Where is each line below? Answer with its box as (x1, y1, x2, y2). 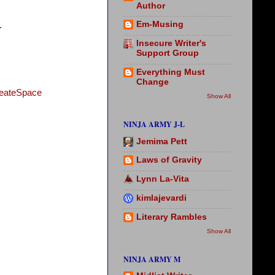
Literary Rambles (136, 212, 207, 222)
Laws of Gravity (136, 155, 202, 165)
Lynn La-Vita (136, 174, 189, 184)
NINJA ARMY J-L (123, 119, 185, 130)
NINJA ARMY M (123, 254, 180, 265)
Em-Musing (136, 20, 184, 29)
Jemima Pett (136, 136, 187, 146)
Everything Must (136, 67, 205, 77)
